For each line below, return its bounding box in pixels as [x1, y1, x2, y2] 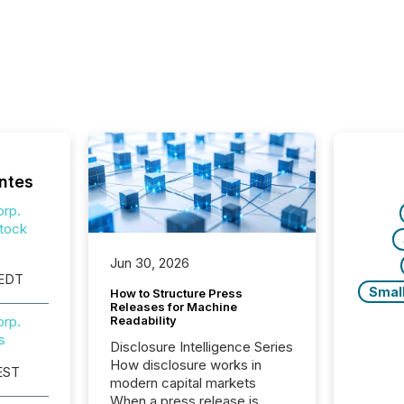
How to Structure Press [109, 286, 243, 301]
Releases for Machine [109, 299, 237, 315]
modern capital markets [109, 374, 256, 392]
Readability [109, 313, 177, 328]
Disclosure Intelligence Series [109, 338, 293, 356]
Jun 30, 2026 [109, 254, 189, 272]
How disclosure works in [109, 356, 262, 374]
